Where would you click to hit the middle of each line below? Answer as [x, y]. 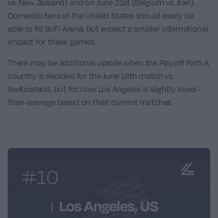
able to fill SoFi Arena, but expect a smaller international [108, 28]
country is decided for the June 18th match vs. [91, 76]
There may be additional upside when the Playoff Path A [109, 63]
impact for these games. [52, 42]
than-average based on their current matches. [91, 102]
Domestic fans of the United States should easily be [101, 15]
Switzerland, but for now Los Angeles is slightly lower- [104, 89]
